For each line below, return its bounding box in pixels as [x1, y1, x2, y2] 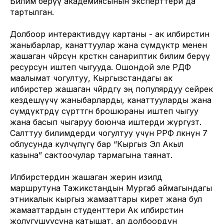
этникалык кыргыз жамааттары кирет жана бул [10, 194, 202, 204]
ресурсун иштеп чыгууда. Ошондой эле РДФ [10, 62, 191, 72]
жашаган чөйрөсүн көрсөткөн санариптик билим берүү [10, 51, 210, 61]
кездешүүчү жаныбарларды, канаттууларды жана [10, 95, 211, 105]
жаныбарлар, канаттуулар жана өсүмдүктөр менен [10, 40, 207, 50]
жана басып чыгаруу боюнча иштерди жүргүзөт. [10, 117, 201, 127]
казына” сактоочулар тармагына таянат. [10, 150, 172, 160]
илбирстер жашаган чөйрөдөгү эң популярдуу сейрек [10, 84, 213, 94]
